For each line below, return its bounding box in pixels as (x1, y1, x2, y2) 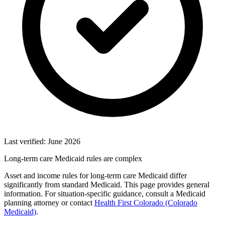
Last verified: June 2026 (4, 137, 80, 146)
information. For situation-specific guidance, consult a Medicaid (4, 189, 205, 198)
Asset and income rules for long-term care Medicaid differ (4, 171, 187, 180)
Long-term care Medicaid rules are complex (4, 154, 142, 163)
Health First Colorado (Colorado (94, 198, 197, 207)
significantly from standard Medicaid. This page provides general (4, 180, 209, 189)
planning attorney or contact (4, 198, 94, 207)
